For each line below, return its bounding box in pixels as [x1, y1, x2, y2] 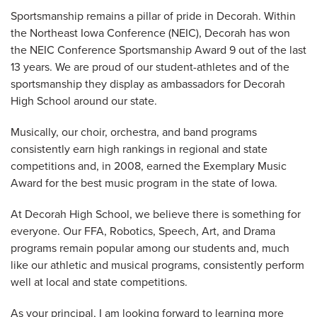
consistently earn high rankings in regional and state [11, 142, 267, 156]
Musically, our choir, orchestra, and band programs [11, 125, 257, 139]
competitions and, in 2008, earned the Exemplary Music [11, 158, 287, 173]
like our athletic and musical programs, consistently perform [11, 258, 304, 272]
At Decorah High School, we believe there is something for [11, 207, 301, 221]
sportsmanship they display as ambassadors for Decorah [11, 76, 285, 91]
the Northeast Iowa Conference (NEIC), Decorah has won [11, 25, 290, 40]
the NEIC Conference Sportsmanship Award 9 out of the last [11, 42, 306, 57]
